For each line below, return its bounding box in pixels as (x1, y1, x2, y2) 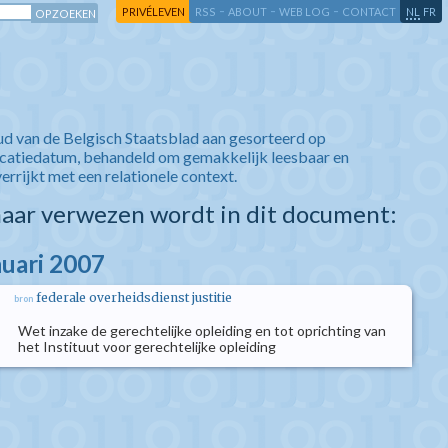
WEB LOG (279, 5, 330, 18)
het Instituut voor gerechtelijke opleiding (18, 338, 276, 355)
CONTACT (342, 5, 396, 18)
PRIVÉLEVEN (122, 5, 185, 18)
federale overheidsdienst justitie (36, 290, 232, 305)
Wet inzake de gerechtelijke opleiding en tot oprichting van (18, 322, 386, 339)
